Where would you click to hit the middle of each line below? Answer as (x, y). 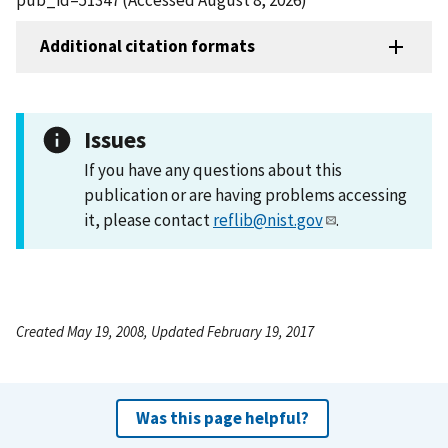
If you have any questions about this (213, 169)
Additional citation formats (147, 46)
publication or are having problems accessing (245, 194)
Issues (115, 139)
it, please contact (148, 219)
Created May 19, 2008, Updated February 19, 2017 (165, 331)
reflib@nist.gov (268, 219)
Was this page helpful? (222, 417)
